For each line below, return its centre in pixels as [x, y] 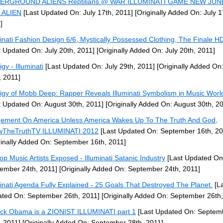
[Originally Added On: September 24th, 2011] [129, 169]
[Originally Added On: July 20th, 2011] [155, 50]
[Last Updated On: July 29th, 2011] [99, 66]
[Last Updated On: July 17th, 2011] [77, 12]
